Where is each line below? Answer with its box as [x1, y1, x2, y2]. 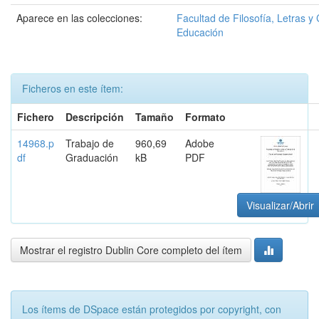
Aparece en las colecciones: [16, 11, 142, 25]
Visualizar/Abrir [246, 198, 314, 212]
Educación [177, 25, 224, 39]
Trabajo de [66, 136, 114, 150]
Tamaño [135, 110, 174, 124]
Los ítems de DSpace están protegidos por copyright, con [22, 302, 281, 316]
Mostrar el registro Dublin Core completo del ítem [20, 243, 242, 257]
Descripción [66, 110, 124, 124]
